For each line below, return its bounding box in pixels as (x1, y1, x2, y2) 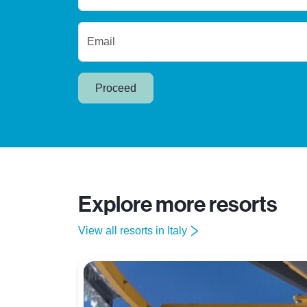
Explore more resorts (78, 191, 278, 218)
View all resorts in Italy (78, 225, 187, 237)
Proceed (95, 82, 136, 94)
